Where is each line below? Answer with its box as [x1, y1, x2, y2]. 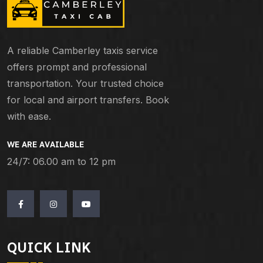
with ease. [7, 110, 51, 122]
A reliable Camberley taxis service [7, 44, 158, 56]
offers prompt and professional [7, 60, 147, 73]
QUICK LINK [7, 238, 91, 256]
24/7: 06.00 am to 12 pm [7, 155, 116, 167]
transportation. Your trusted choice [7, 77, 164, 89]
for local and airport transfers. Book [7, 93, 169, 106]
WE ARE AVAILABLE [7, 139, 84, 150]
